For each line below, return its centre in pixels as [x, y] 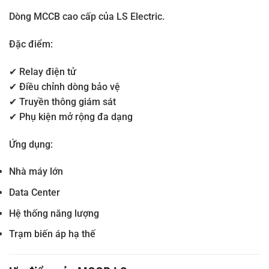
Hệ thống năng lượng [54, 213]
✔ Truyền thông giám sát [62, 101]
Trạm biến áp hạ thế [52, 234]
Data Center [35, 192]
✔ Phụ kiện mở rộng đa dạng [71, 116]
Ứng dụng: [31, 144]
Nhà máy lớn [36, 172]
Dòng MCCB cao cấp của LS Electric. [87, 17]
